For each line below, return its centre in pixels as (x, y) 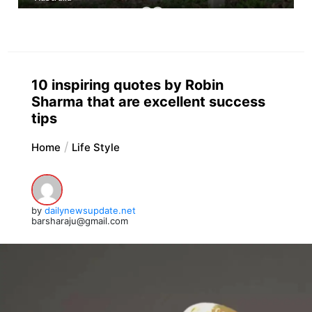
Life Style (95, 147)
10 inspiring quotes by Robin (127, 85)
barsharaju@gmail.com (79, 220)
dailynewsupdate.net (90, 210)
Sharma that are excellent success (148, 101)
